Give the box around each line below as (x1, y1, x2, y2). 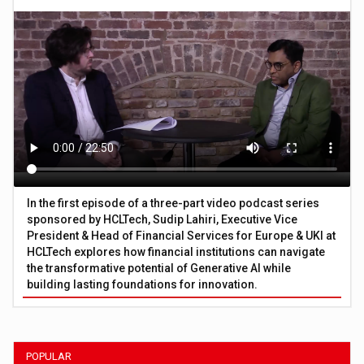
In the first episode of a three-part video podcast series (27, 196, 320, 210)
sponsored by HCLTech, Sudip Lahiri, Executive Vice (27, 212, 298, 226)
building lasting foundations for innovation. (27, 277, 258, 291)
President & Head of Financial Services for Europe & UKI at (27, 228, 336, 242)
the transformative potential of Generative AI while (27, 261, 292, 275)
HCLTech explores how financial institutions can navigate (27, 245, 326, 258)
